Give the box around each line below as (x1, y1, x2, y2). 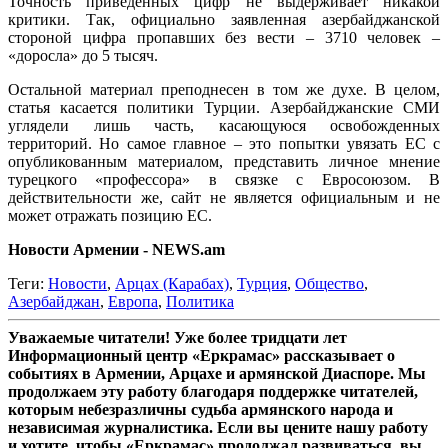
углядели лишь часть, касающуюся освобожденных (8, 116, 440, 134)
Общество (295, 274, 364, 292)
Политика (166, 292, 234, 310)
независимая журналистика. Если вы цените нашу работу (8, 418, 428, 436)
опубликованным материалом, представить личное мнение (8, 152, 440, 170)
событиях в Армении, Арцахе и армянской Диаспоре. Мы (8, 364, 426, 382)
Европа (108, 292, 158, 310)
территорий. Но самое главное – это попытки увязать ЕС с (8, 134, 440, 152)
